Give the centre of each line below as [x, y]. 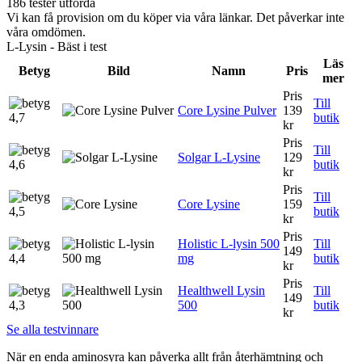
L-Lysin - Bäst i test [57, 46]
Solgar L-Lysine [219, 157]
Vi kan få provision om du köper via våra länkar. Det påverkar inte [175, 17]
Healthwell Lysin [221, 290]
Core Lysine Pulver [227, 110]
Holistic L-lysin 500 [229, 243]
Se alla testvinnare [53, 329]
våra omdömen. [46, 32]
